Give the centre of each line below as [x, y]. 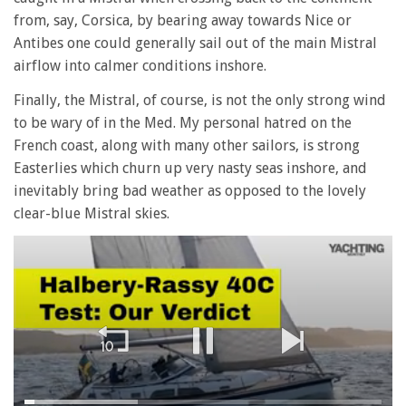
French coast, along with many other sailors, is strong [187, 145]
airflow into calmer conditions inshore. [140, 66]
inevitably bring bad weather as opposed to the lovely [190, 190]
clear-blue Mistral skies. [92, 213]
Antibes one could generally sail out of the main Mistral [195, 43]
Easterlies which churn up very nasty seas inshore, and [190, 168]
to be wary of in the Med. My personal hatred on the [183, 122]
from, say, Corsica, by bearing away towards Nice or [183, 20]
